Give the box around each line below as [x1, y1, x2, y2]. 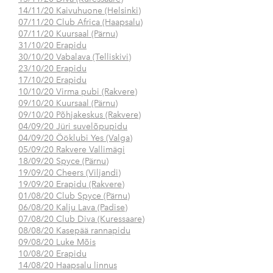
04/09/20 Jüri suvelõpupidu [18, 121, 127, 132]
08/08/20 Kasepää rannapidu [18, 225, 130, 236]
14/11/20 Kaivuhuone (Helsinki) [18, 5, 141, 16]
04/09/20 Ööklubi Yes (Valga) [18, 133, 132, 144]
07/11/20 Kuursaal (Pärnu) [18, 29, 118, 40]
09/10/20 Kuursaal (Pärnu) [18, 98, 118, 109]
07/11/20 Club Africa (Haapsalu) [18, 17, 143, 28]
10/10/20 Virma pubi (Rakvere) [18, 87, 137, 97]
